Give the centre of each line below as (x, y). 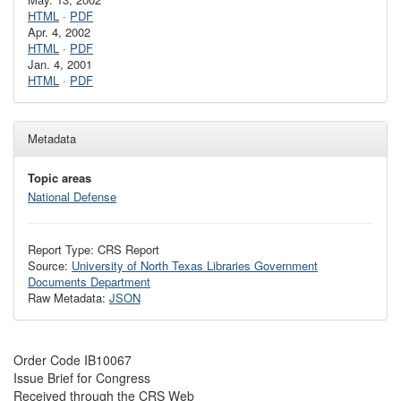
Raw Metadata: (68, 298)
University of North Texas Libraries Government (195, 266)
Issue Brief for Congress (82, 378)
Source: (50, 266)
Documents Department (89, 282)
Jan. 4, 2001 (60, 64)
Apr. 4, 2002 (59, 32)
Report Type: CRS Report (94, 250)
